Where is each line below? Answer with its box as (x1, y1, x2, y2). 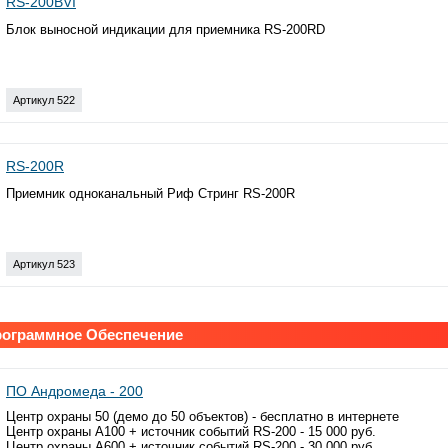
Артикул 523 (13, 257, 75, 270)
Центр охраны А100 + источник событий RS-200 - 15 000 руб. (6, 423, 376, 439)
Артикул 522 (13, 93, 75, 106)
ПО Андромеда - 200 (6, 382, 143, 399)
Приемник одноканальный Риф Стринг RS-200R (6, 185, 295, 201)
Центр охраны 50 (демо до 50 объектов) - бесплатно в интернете (6, 408, 399, 424)
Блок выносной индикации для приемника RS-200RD (6, 21, 325, 37)
